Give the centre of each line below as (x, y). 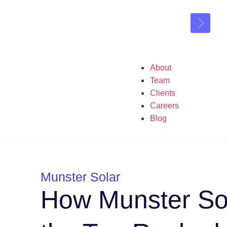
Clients (163, 93)
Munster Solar (80, 177)
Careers (165, 106)
